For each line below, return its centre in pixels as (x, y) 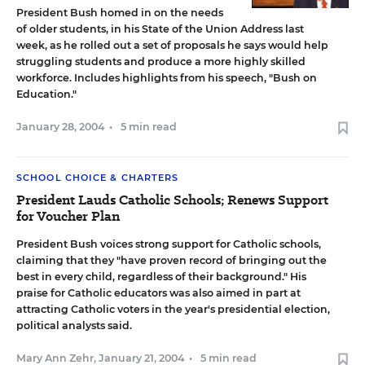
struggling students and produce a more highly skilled (161, 62)
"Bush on (293, 78)
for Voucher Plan (68, 216)
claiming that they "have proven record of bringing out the (172, 260)
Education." (46, 94)
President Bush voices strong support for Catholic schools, (169, 244)
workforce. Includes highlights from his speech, (143, 78)
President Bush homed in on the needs (120, 13)
